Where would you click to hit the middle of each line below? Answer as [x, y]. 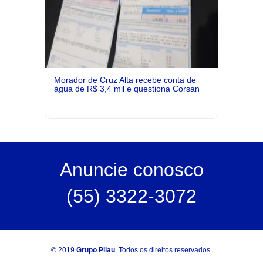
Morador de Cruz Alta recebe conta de [125, 80]
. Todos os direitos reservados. [163, 250]
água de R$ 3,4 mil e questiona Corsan [127, 89]
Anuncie [94, 170]
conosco [166, 170]
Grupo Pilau [96, 250]
